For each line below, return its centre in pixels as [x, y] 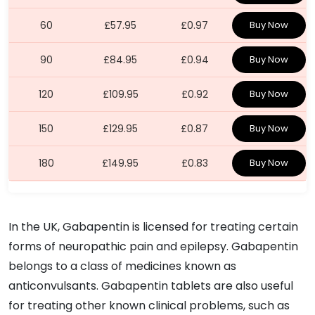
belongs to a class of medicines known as [122, 266]
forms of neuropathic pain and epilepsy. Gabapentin [153, 246]
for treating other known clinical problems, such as [149, 305]
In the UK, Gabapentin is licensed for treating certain [153, 226]
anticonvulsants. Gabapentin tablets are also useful [151, 285]
